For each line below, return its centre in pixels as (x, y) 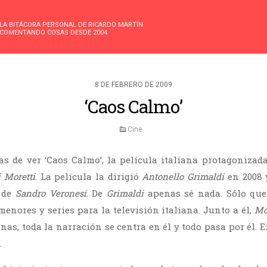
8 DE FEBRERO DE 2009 (133, 85)
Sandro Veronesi (51, 193)
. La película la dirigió (89, 176)
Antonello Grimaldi (183, 176)
